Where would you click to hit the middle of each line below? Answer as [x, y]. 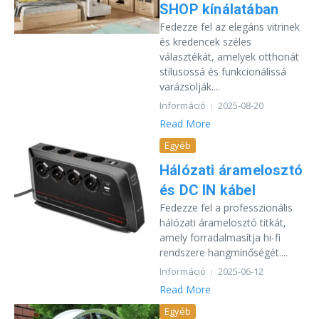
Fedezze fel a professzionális [226, 208]
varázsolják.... [190, 87]
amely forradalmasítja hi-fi [220, 237]
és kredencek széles [205, 42]
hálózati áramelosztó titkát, [223, 223]
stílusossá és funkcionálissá [223, 72]
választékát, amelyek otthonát [229, 57]
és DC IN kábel [208, 190]
